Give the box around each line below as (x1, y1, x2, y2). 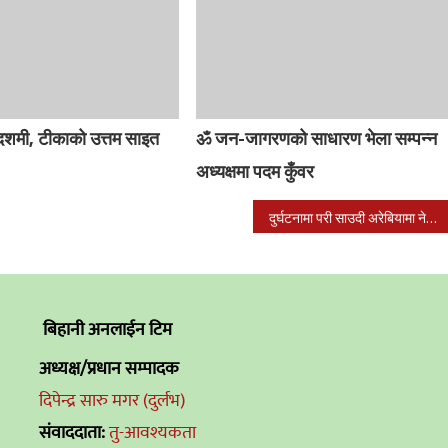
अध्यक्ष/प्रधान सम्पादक (39, 354, 180, 384)
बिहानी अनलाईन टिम (39, 315, 177, 345)
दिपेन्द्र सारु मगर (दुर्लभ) (39, 386, 186, 416)
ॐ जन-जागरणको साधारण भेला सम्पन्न (196, 125, 438, 152)
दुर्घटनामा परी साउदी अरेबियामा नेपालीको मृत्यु (426, 207, 438, 228)
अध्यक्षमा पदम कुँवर (196, 158, 315, 185)
